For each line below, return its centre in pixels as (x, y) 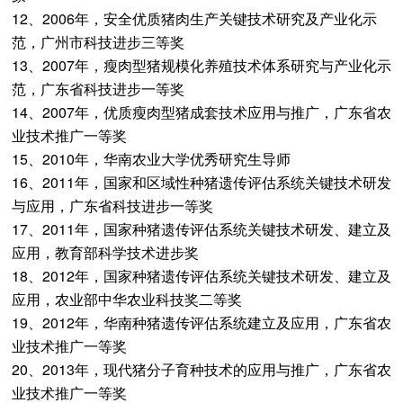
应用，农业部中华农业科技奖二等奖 (126, 299)
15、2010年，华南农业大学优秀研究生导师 (151, 159)
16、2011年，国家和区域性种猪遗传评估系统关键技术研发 (201, 182)
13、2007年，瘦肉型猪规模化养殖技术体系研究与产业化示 (201, 65)
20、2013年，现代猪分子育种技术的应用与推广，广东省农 (201, 369)
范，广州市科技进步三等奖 (98, 42)
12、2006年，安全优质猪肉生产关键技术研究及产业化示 (194, 18)
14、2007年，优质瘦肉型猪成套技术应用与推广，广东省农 (201, 112)
